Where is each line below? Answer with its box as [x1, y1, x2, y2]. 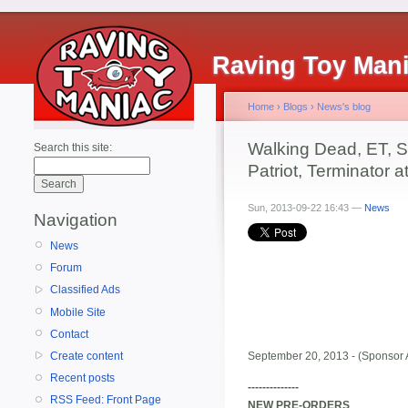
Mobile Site [50, 305, 106, 319]
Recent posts [50, 372, 115, 385]
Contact [50, 327, 88, 341]
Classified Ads [50, 283, 120, 297]
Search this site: [34, 141, 112, 154]
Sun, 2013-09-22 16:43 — [248, 202, 364, 213]
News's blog [317, 101, 371, 112]
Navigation [34, 210, 117, 229]
